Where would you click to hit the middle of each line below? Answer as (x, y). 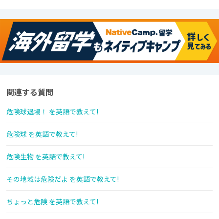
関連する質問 (30, 92)
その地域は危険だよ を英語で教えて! (63, 179)
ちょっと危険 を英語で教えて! (52, 202)
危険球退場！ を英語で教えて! (52, 112)
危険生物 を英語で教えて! (45, 157)
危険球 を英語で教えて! (42, 134)
